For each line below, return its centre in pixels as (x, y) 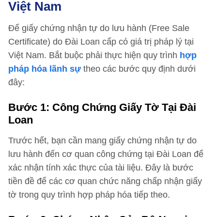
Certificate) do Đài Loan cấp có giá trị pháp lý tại (101, 42)
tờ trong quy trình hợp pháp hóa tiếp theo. (89, 195)
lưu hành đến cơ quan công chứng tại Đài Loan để (106, 154)
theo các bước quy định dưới (138, 69)
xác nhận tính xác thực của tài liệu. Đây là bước (101, 168)
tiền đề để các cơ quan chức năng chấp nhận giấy (105, 181)
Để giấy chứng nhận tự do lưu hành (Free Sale (99, 28)
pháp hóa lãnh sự (45, 69)
